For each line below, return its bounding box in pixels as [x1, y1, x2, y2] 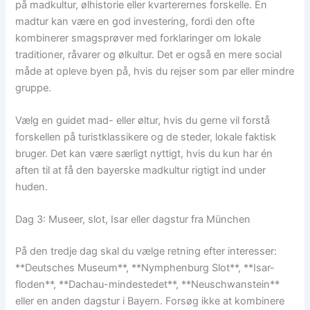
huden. [15, 181, 48, 194]
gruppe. [15, 81, 52, 94]
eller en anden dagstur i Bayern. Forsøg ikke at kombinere [15, 295, 285, 308]
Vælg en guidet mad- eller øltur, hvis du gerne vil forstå [15, 114, 271, 127]
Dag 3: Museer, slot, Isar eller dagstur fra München [15, 213, 251, 226]
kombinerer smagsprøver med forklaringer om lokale [15, 31, 262, 44]
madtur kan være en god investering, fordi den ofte [15, 15, 255, 28]
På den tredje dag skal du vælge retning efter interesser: [15, 245, 277, 258]
